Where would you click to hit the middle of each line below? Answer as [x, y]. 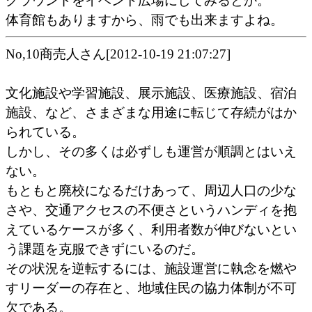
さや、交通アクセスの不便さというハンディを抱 [151, 210]
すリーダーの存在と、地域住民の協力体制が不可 [151, 288]
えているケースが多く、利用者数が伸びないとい [151, 229]
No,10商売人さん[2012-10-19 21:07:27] [118, 54]
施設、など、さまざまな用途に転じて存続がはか [151, 112]
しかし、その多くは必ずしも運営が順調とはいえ [151, 151]
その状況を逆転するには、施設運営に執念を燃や [151, 268]
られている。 [45, 132]
